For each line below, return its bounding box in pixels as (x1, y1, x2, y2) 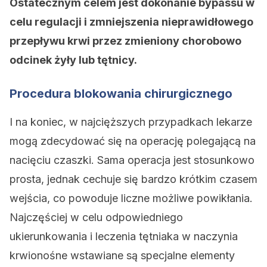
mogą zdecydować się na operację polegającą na (10, 135, 256, 147)
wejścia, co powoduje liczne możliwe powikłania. (10, 192, 253, 204)
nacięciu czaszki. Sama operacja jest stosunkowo (10, 154, 254, 166)
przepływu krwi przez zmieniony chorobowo (10, 35, 241, 47)
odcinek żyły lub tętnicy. (10, 54, 137, 66)
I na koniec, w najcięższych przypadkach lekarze (10, 116, 252, 128)
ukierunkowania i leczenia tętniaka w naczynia (10, 230, 238, 243)
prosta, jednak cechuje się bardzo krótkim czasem (10, 173, 257, 185)
